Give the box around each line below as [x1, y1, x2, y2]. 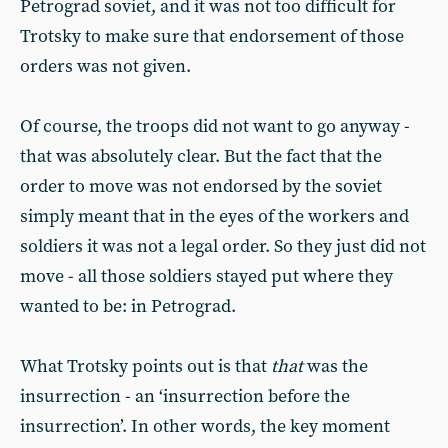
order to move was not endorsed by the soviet [20, 175, 382, 198]
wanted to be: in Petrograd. [20, 295, 236, 318]
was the [303, 355, 368, 378]
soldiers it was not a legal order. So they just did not [20, 235, 426, 258]
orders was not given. [20, 55, 191, 78]
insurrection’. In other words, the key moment [20, 415, 390, 438]
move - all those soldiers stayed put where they [20, 265, 393, 288]
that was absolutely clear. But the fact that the [20, 145, 382, 168]
